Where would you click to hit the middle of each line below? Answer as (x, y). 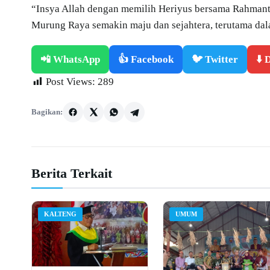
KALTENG (60, 214)
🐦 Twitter (215, 59)
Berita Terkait (72, 173)
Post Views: (71, 81)
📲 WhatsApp (70, 59)
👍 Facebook (146, 59)
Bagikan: (47, 111)
